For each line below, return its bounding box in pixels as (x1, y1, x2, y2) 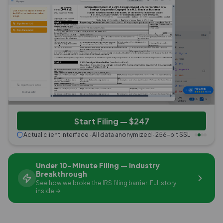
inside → (36, 187, 61, 195)
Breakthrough (36, 169, 87, 179)
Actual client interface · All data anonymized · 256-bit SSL (23, 131, 190, 139)
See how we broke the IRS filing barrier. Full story (36, 179, 176, 187)
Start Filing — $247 (74, 115, 149, 126)
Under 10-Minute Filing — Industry (36, 161, 160, 170)
